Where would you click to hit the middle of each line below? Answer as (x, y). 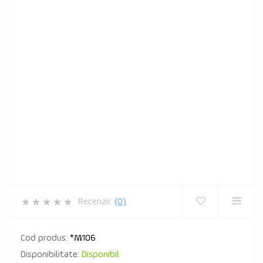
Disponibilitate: (51, 255)
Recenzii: (95, 202)
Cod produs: (45, 238)
